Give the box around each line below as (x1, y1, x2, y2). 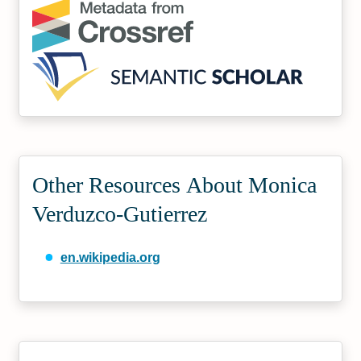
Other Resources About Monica (32, 172, 317, 197)
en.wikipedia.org (60, 250, 160, 264)
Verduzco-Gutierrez (32, 201, 208, 226)
